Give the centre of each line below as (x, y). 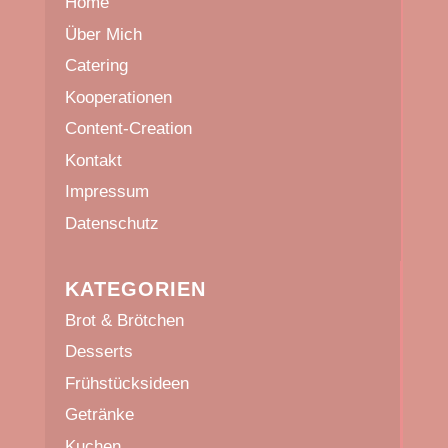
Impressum (106, 192)
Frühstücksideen (126, 383)
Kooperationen (118, 97)
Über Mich (103, 34)
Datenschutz (111, 223)
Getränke (99, 415)
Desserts (98, 352)
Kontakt (93, 160)
